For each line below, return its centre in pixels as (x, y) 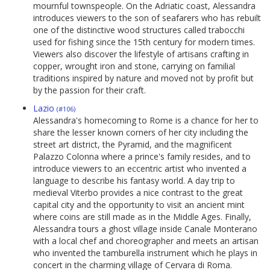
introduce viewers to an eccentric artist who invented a (140, 169)
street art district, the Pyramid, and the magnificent (133, 145)
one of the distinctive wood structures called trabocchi (139, 30)
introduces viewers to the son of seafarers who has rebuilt (147, 18)
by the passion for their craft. (89, 90)
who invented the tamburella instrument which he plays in (145, 253)
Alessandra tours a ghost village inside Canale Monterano (145, 229)
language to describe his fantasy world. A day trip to (134, 181)
